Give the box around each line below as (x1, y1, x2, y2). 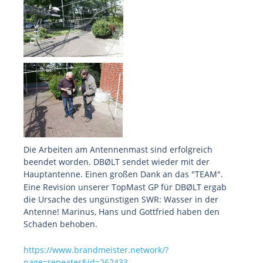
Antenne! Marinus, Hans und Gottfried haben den (23, 206, 220, 217)
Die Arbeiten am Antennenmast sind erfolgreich (23, 144, 213, 155)
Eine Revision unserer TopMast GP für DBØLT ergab (23, 181, 227, 193)
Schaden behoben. (23, 218, 97, 230)
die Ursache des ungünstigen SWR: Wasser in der (23, 194, 218, 205)
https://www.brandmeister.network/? (23, 244, 168, 255)
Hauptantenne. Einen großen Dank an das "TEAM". (23, 168, 223, 180)
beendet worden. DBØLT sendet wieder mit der (23, 156, 210, 167)
